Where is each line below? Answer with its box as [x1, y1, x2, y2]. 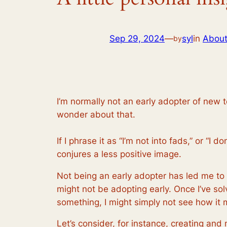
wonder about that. [57, 109, 135, 120]
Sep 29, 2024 [109, 33, 165, 44]
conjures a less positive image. [57, 148, 181, 159]
